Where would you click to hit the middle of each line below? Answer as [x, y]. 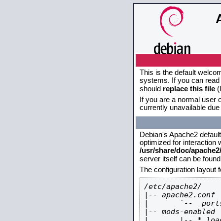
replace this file [189, 89]
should [151, 89]
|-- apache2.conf [180, 195]
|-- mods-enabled [180, 211]
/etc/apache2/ [173, 186]
